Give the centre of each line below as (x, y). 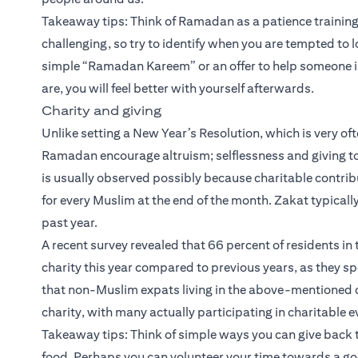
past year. (70, 223)
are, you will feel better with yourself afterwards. (178, 89)
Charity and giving (101, 111)
